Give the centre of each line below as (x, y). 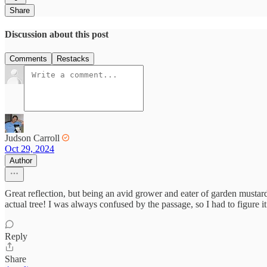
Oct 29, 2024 (30, 149)
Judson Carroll (32, 138)
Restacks (73, 59)
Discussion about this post (57, 34)
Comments (28, 59)
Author (21, 161)
